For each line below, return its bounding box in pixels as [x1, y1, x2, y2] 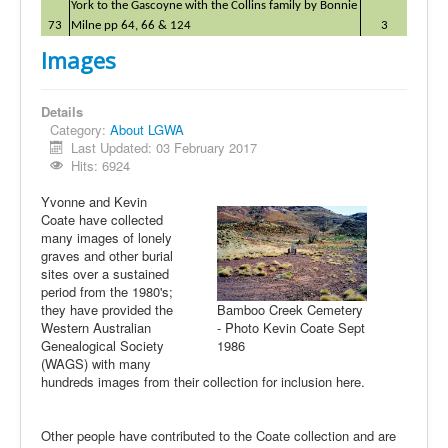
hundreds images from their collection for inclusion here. [41, 372, 369, 391]
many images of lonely [41, 228, 172, 247]
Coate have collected [41, 210, 163, 229]
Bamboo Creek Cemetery [217, 300, 363, 319]
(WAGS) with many [41, 354, 151, 373]
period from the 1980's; [41, 282, 173, 301]
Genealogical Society [41, 336, 164, 355]
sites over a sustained [41, 264, 169, 283]
